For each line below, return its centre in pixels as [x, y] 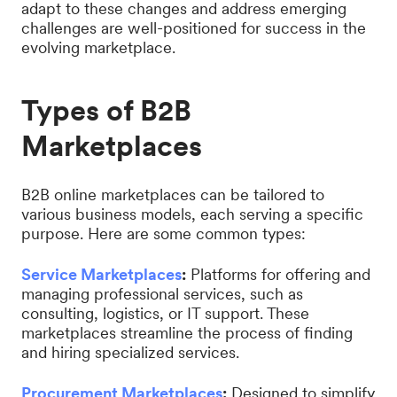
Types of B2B [106, 110]
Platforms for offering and [278, 274]
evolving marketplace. [98, 47]
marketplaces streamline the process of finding [187, 333]
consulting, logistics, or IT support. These [165, 313]
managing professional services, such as [162, 294]
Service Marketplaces [101, 274]
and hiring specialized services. [130, 352]
